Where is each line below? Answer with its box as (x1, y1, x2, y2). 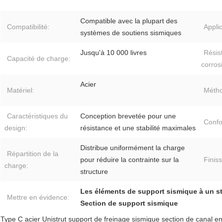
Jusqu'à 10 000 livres (80, 49, 147, 57)
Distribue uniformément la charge (80, 144, 185, 152)
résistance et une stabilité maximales (80, 124, 196, 132)
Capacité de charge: (7, 55, 70, 63)
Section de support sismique (80, 199, 178, 208)
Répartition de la (7, 150, 58, 158)
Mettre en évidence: (7, 193, 69, 202)
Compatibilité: (7, 23, 50, 31)
